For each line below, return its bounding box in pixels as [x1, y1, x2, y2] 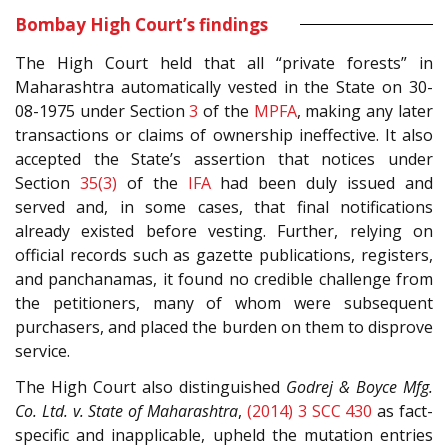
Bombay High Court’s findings [15, 12, 268, 36]
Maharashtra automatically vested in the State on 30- [15, 75, 433, 98]
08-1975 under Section [15, 99, 190, 122]
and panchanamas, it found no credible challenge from [15, 267, 433, 290]
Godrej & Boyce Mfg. [286, 376, 433, 399]
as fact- [372, 400, 434, 423]
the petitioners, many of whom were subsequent [15, 291, 433, 314]
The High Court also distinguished [15, 376, 286, 399]
